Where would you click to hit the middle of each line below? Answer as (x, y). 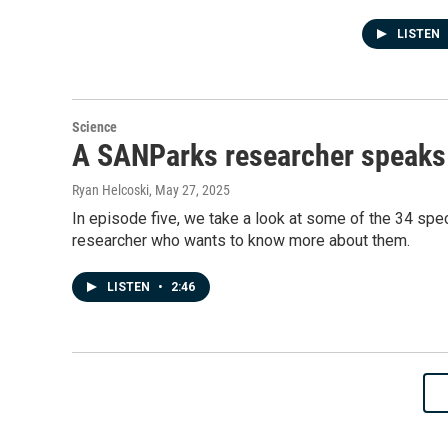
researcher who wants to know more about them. (241, 240)
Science (94, 127)
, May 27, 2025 (189, 190)
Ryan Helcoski (110, 190)
